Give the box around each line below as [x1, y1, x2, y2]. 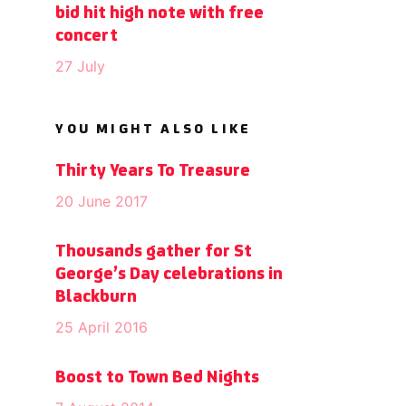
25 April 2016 [55, 317, 149, 336]
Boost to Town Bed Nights [55, 368, 260, 387]
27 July [55, 56, 106, 75]
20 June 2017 [55, 191, 149, 210]
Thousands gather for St [55, 242, 253, 261]
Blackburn [55, 287, 141, 306]
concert [55, 26, 119, 45]
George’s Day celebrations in [55, 265, 284, 284]
